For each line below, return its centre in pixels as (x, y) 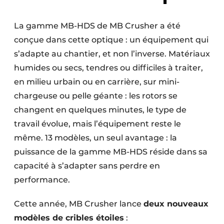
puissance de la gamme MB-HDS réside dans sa (111, 152)
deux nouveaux (176, 204)
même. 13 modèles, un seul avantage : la (95, 138)
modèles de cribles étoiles (69, 218)
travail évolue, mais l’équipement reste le (97, 124)
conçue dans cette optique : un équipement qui (111, 40)
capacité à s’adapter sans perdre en (87, 166)
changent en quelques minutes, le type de (100, 110)
